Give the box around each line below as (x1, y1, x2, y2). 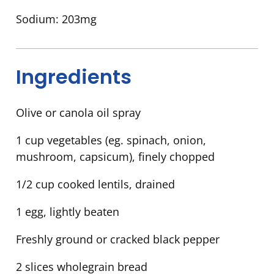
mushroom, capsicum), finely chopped (16, 149, 215, 165)
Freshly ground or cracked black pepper (16, 232, 220, 247)
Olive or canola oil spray (16, 105, 141, 120)
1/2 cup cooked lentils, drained (16, 177, 175, 192)
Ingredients (16, 62, 131, 91)
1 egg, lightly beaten (16, 204, 119, 220)
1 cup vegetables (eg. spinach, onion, (16, 133, 206, 148)
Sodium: (16, 11, 62, 26)
